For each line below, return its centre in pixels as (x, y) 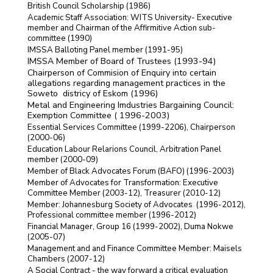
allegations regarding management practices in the (126, 83)
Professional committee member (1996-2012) (112, 215)
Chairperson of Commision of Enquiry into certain (122, 73)
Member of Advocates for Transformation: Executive (123, 183)
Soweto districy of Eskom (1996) (93, 93)
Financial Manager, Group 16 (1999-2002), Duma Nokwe (130, 226)
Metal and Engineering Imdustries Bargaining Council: (131, 105)
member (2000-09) (63, 159)
